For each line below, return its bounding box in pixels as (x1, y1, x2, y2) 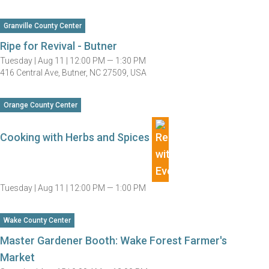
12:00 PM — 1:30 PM (70, 56, 146, 65)
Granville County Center (4, 22, 82, 30)
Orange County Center (4, 101, 77, 109)
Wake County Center (4, 216, 71, 225)
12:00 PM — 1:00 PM (70, 183, 146, 193)
